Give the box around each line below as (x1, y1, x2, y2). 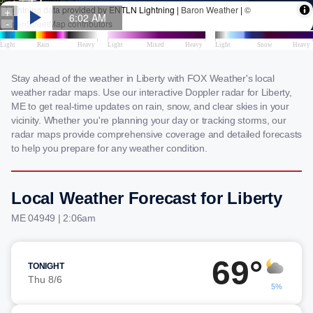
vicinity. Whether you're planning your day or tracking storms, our (11, 115, 286, 126)
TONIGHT (28, 261, 64, 271)
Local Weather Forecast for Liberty (11, 189, 282, 208)
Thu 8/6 (28, 274, 62, 285)
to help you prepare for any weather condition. (11, 143, 208, 154)
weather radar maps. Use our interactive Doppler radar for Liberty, (11, 87, 292, 98)
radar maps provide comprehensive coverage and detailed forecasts (11, 129, 302, 140)
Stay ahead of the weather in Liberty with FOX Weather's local (11, 73, 275, 84)
